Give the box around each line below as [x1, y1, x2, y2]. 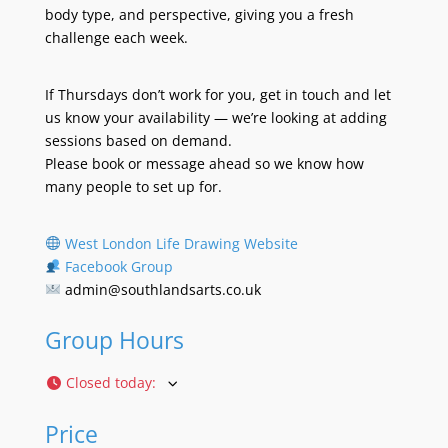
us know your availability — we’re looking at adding [44, 107, 387, 127]
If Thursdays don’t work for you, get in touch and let [44, 84, 391, 104]
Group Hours [44, 323, 184, 356]
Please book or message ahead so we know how [44, 153, 364, 173]
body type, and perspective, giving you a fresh [44, 4, 354, 24]
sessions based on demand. [44, 130, 232, 150]
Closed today [66, 372, 153, 392]
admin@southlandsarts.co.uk [64, 279, 261, 299]
